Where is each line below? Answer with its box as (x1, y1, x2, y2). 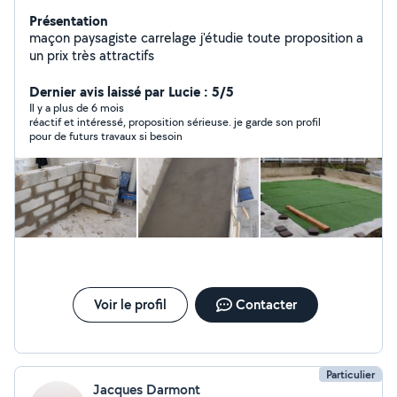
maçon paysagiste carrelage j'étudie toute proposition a (29, 28, 74, 47)
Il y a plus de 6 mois (29, 100, 124, 115)
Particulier (326, 367, 375, 382)
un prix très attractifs (29, 46, 154, 65)
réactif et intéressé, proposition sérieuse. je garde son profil (29, 114, 321, 129)
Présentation (29, 11, 108, 30)
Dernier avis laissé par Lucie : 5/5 (29, 82, 234, 101)
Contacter (235, 295, 297, 314)
